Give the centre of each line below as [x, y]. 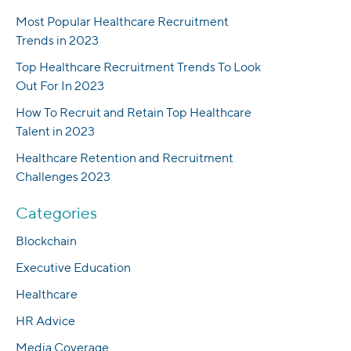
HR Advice [45, 321]
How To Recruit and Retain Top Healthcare [134, 113]
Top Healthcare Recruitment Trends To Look [138, 67]
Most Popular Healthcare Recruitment [122, 22]
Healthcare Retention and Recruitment [125, 158]
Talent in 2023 [55, 132]
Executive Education [73, 268]
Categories [56, 213]
